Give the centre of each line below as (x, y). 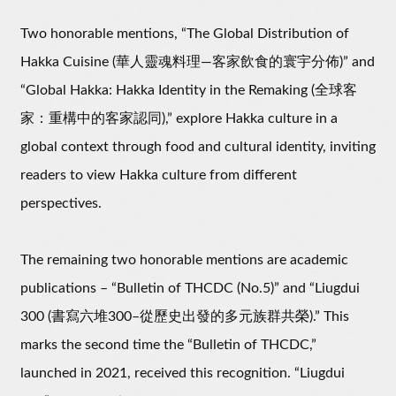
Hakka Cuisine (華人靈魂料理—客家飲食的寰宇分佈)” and (198, 62)
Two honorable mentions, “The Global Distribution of (185, 34)
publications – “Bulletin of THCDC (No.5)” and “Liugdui (190, 289)
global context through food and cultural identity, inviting (198, 147)
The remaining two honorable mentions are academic (184, 260)
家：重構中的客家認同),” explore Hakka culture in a (179, 119)
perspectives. (61, 204)
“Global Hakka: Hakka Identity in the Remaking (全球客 (189, 91)
